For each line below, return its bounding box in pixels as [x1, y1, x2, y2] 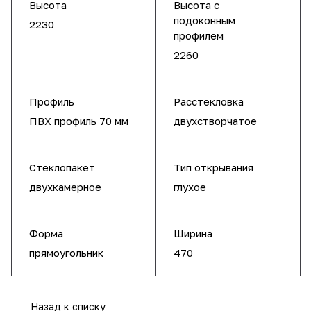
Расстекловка [174, 95, 244, 108]
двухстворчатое [174, 115, 257, 127]
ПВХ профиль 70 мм [29, 115, 128, 127]
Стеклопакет [29, 161, 95, 174]
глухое [174, 180, 206, 193]
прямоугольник [29, 246, 103, 259]
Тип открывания [174, 161, 253, 174]
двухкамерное [29, 180, 101, 193]
